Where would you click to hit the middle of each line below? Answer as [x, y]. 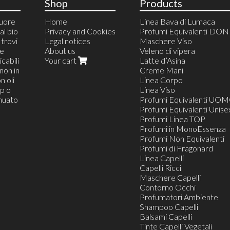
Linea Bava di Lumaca [178, 22]
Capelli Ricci [161, 168]
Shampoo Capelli [169, 207]
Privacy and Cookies [80, 31]
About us [60, 51]
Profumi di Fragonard [177, 148]
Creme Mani [162, 70]
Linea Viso [158, 90]
